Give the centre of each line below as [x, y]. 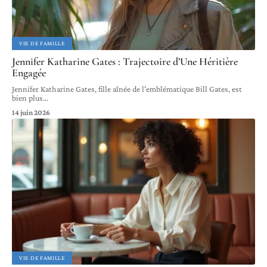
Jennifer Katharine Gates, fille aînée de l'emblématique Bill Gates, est [127, 89]
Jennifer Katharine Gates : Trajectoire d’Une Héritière [125, 61]
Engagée [29, 72]
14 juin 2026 [31, 112]
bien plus [27, 97]
